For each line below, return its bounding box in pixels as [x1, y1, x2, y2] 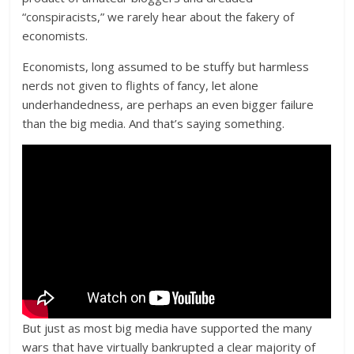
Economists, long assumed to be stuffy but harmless [22, 58, 310, 74]
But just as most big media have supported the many [22, 319, 313, 336]
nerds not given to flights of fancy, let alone [22, 77, 259, 93]
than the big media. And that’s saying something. [22, 115, 285, 131]
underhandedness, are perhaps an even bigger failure [22, 96, 314, 112]
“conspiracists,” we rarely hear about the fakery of [22, 9, 295, 24]
